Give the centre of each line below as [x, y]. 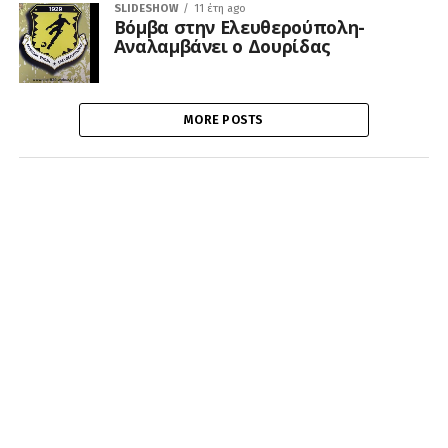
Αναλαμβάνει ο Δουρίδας [222, 45]
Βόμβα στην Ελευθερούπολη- [239, 26]
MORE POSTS [224, 120]
